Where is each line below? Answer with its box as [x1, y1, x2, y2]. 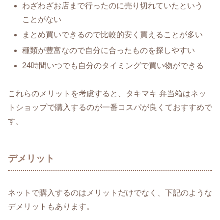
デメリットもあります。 [8, 202, 94, 211]
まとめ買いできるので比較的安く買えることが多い [22, 30, 203, 39]
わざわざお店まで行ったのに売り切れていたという [22, 1, 203, 10]
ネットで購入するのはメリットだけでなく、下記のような [8, 189, 212, 197]
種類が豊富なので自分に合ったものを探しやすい [22, 46, 195, 55]
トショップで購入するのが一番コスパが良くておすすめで [8, 103, 212, 111]
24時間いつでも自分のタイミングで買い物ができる [22, 61, 204, 70]
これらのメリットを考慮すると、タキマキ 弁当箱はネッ [8, 89, 206, 98]
